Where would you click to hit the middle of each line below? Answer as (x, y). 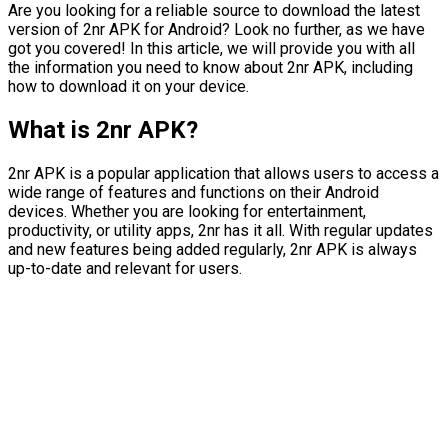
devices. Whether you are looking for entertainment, (187, 211)
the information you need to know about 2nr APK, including (210, 67)
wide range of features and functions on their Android (193, 192)
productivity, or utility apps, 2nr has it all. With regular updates (220, 230)
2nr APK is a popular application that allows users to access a (223, 173)
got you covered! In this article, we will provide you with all (211, 48)
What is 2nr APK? (103, 129)
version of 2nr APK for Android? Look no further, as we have (216, 29)
